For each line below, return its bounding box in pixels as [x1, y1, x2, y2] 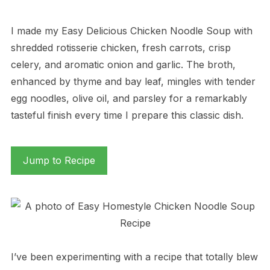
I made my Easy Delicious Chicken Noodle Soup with [10, 24, 253, 37]
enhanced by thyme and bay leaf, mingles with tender [10, 75, 256, 87]
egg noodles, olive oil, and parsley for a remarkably [10, 92, 247, 104]
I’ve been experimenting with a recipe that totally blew [10, 250, 258, 263]
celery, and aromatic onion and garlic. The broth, [10, 58, 236, 71]
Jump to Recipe [22, 154, 95, 166]
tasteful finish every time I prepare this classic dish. [10, 108, 243, 121]
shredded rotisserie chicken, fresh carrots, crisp [10, 41, 231, 54]
